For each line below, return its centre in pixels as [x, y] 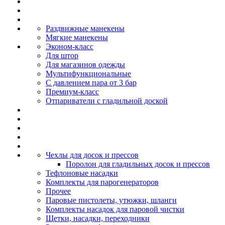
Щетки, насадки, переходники [98, 218]
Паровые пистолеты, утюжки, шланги [111, 200]
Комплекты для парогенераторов [102, 182]
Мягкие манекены [77, 37]
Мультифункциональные [88, 74]
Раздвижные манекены [85, 28]
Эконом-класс [70, 46]
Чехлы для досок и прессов [92, 155]
